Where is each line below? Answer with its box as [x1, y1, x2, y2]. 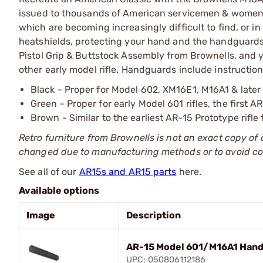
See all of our [19, 166, 79, 177]
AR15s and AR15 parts [79, 166, 177, 177]
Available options [19, 185, 99, 196]
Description [126, 210, 181, 221]
